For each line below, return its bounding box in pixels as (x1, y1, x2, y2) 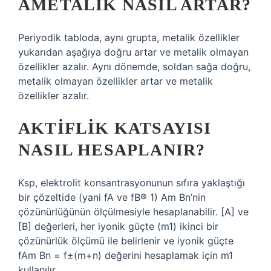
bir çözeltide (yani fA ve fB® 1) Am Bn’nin (18, 191, 206, 203)
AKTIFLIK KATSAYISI (18, 119, 212, 137)
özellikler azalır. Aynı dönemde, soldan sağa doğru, (18, 60, 250, 73)
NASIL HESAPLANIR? (18, 140, 206, 159)
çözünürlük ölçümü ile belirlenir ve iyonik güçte (18, 235, 233, 247)
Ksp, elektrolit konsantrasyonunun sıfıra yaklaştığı (18, 177, 245, 189)
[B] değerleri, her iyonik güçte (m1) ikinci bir (18, 220, 218, 232)
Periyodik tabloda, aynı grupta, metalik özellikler (18, 31, 240, 44)
